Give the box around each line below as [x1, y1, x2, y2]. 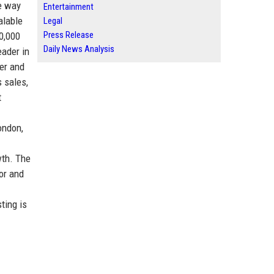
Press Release [43, 29, 94, 40]
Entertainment [43, 1, 94, 12]
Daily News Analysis [43, 43, 114, 54]
